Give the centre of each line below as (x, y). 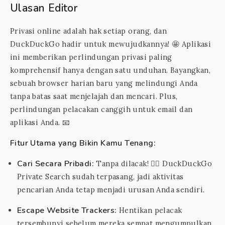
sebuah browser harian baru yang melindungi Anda (104, 83)
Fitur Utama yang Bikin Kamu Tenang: (83, 143)
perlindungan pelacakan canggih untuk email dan (101, 109)
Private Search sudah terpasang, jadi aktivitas (100, 177)
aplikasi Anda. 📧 (40, 122)
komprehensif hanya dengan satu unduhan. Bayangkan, (110, 70)
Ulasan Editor (44, 8)
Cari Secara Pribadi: (55, 164)
